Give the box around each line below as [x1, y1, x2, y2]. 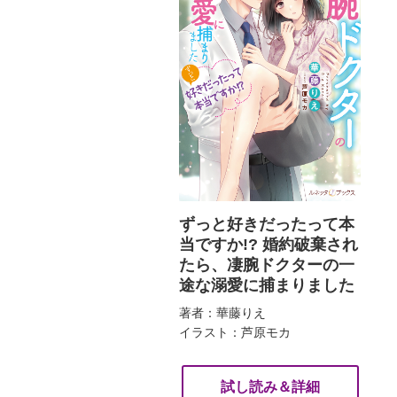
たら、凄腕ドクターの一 [179, 255, 354, 274]
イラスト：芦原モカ [179, 324, 291, 339]
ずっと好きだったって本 [179, 214, 354, 233]
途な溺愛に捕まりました [179, 276, 354, 294]
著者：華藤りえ [179, 305, 266, 320]
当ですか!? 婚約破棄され [179, 235, 358, 253]
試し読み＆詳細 [220, 378, 320, 394]
